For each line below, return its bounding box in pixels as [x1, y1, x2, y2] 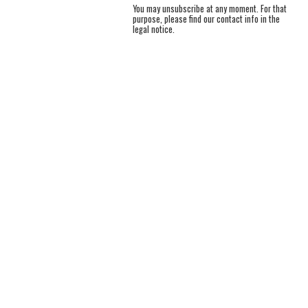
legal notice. [133, 23, 175, 36]
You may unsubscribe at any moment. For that [133, 2, 287, 16]
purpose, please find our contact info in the [133, 12, 280, 26]
